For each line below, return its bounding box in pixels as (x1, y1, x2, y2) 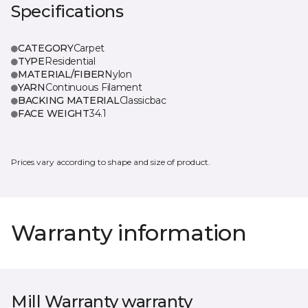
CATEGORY (18, 42, 74, 54)
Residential (44, 55, 96, 67)
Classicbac (119, 94, 166, 107)
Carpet (73, 42, 105, 54)
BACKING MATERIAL (18, 94, 120, 107)
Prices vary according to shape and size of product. (11, 157, 210, 167)
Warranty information (11, 219, 247, 246)
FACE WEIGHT (18, 107, 89, 120)
